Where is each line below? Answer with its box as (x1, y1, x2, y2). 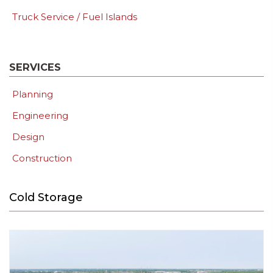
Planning (12, 88, 53, 100)
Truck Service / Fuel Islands (12, 11, 137, 23)
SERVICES (9, 61, 61, 73)
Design (12, 131, 44, 143)
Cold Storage (9, 191, 83, 204)
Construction (12, 152, 72, 164)
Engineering (12, 110, 68, 121)
